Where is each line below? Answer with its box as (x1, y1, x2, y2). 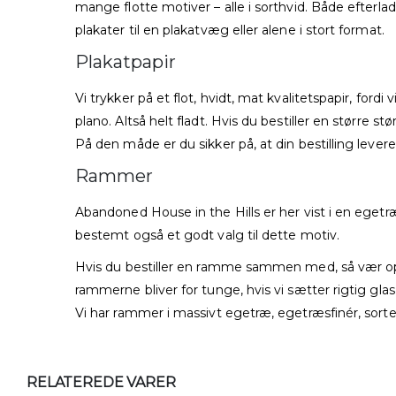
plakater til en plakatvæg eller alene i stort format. (75, 22, 385, 39)
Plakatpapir (75, 51, 176, 73)
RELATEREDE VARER (27, 374, 176, 392)
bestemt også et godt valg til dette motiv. (75, 227, 339, 244)
